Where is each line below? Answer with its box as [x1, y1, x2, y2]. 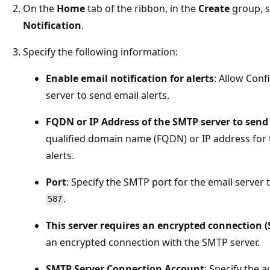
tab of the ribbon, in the [85, 1, 198, 15]
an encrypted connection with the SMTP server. [46, 235, 260, 249]
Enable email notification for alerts [46, 71, 214, 85]
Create [198, 1, 230, 15]
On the [23, 1, 57, 15]
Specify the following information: [23, 45, 178, 58]
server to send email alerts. [46, 88, 169, 102]
